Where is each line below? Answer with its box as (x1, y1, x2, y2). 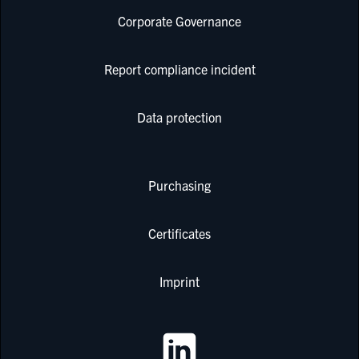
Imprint (159, 272, 200, 289)
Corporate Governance (118, 12, 241, 29)
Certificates (148, 224, 211, 241)
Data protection (137, 108, 222, 125)
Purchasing (148, 176, 211, 193)
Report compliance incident (103, 60, 256, 77)
